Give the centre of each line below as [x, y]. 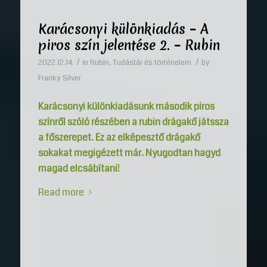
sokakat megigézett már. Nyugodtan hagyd [129, 153]
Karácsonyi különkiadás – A [123, 30]
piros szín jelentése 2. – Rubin [129, 46]
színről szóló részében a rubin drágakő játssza [133, 122]
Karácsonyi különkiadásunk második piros [126, 107]
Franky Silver [59, 78]
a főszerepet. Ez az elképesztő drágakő [119, 138]
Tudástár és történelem [152, 63]
